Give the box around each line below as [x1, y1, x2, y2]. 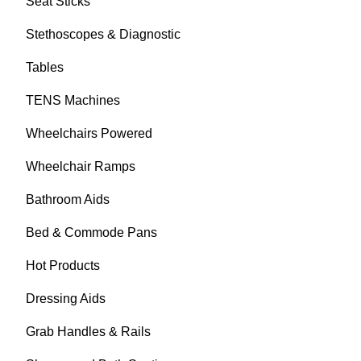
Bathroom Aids [26, 193, 110, 207]
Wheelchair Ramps [26, 160, 135, 174]
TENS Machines [26, 93, 120, 108]
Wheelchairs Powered [26, 127, 152, 141]
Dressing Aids [26, 292, 106, 306]
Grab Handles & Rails [26, 325, 151, 339]
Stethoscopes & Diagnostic [26, 27, 180, 42]
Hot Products [26, 259, 100, 273]
